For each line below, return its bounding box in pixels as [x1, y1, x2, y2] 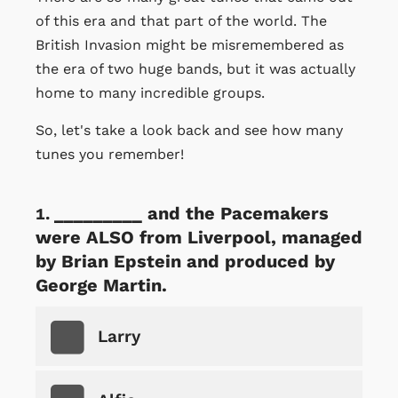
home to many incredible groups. [36, 84, 265, 101]
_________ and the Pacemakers [54, 202, 329, 224]
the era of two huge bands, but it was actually [36, 60, 355, 77]
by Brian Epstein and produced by [36, 250, 335, 272]
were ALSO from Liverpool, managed [36, 226, 362, 248]
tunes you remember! [36, 145, 184, 163]
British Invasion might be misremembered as [36, 36, 344, 53]
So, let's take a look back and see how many [36, 121, 343, 139]
